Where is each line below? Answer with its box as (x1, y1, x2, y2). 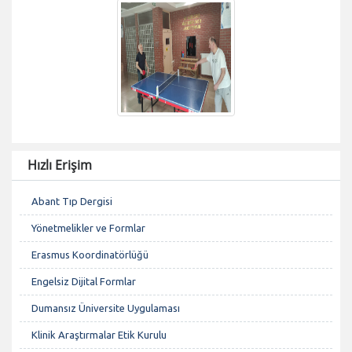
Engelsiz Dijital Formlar (31, 275, 136, 287)
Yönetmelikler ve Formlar (31, 222, 145, 233)
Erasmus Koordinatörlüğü (31, 248, 148, 260)
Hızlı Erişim (27, 156, 92, 174)
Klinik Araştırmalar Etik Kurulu (31, 328, 167, 340)
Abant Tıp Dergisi (31, 195, 112, 207)
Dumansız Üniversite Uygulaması (31, 302, 180, 313)
